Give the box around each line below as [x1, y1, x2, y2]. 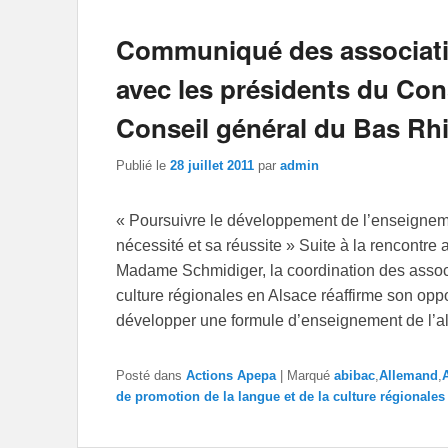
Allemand [379, 368, 438, 384]
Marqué [287, 368, 330, 384]
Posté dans [116, 368, 182, 384]
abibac [334, 368, 375, 384]
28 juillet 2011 [170, 158, 254, 174]
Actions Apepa [186, 368, 276, 384]
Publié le [116, 158, 170, 174]
